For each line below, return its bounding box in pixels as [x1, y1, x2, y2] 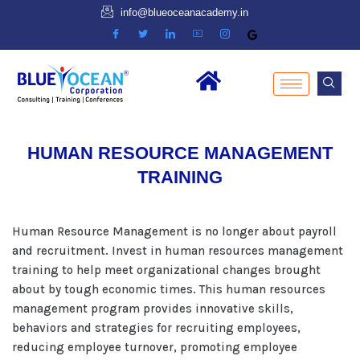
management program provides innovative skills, [12, 301, 293, 316]
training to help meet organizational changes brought [12, 263, 321, 277]
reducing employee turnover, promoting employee [12, 340, 297, 354]
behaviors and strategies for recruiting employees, [12, 321, 301, 335]
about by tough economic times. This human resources [12, 282, 325, 297]
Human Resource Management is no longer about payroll [12, 224, 337, 239]
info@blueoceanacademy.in [121, 6, 249, 18]
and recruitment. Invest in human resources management [12, 243, 343, 258]
